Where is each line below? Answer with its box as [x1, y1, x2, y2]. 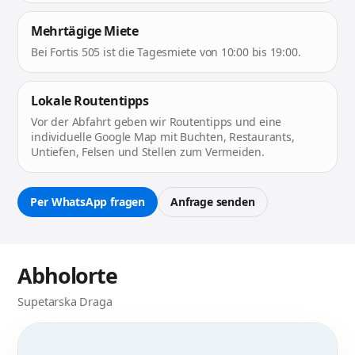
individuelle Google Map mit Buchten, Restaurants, [31, 129, 295, 145]
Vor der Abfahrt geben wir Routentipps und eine [31, 114, 282, 130]
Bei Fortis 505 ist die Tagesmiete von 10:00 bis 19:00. [31, 44, 301, 60]
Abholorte [17, 261, 117, 291]
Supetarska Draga [17, 293, 113, 310]
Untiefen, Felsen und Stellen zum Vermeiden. [31, 144, 265, 160]
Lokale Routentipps [31, 92, 149, 110]
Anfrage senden [170, 194, 255, 210]
